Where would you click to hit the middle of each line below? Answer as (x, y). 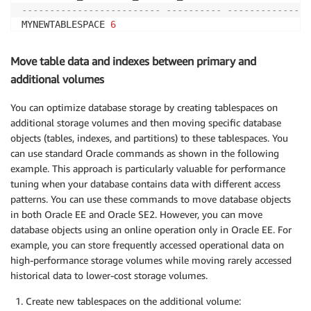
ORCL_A (121, 39)
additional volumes (57, 79)
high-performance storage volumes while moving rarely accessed (151, 260)
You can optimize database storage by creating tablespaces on (144, 107)
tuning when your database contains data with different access (145, 183)
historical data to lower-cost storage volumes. (109, 275)
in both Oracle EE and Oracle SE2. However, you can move (136, 214)
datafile (166, 39)
